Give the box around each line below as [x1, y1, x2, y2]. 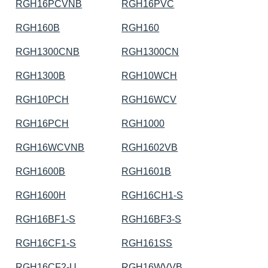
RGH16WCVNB [16, 142, 85, 153]
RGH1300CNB [16, 46, 80, 57]
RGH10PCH [16, 94, 69, 105]
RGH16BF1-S [16, 214, 76, 224]
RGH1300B [16, 70, 66, 81]
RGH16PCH [16, 118, 69, 129]
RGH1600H [16, 190, 66, 200]
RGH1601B [121, 166, 172, 176]
